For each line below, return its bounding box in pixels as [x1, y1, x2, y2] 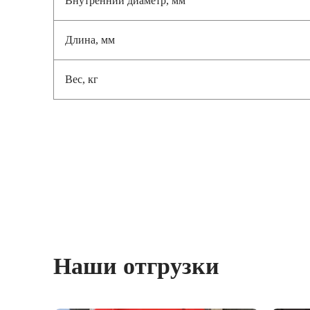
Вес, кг [65, 72, 98, 84]
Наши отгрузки [53, 252, 219, 277]
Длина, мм [65, 33, 115, 44]
